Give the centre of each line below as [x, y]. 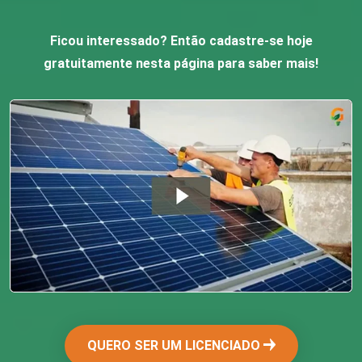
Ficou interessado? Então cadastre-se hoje [181, 41]
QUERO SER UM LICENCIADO [175, 345]
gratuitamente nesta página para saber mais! [181, 64]
